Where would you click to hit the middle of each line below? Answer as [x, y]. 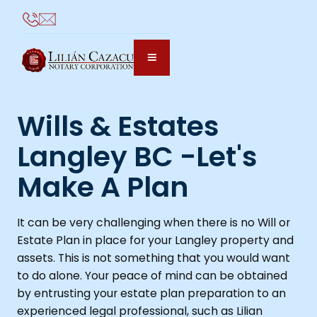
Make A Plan [103, 188]
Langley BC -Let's [137, 157]
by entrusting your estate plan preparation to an [151, 294]
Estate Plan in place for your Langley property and [155, 241]
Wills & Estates [117, 127]
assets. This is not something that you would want [153, 258]
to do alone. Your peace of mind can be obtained [152, 276]
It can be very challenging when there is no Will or [153, 223]
